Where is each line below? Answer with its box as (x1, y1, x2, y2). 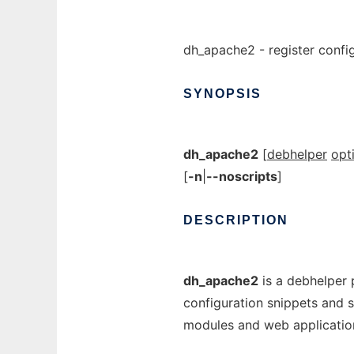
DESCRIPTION (183, 213, 288, 227)
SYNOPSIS (183, 87, 262, 100)
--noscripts (206, 168, 277, 184)
